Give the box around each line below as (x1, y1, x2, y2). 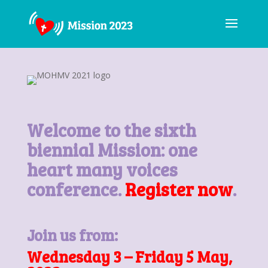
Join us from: (26, 224, 118, 245)
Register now (124, 177, 233, 201)
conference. (26, 177, 125, 201)
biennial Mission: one (26, 138, 197, 162)
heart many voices (26, 157, 178, 181)
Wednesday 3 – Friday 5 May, (26, 246, 232, 267)
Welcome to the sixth (26, 118, 196, 142)
